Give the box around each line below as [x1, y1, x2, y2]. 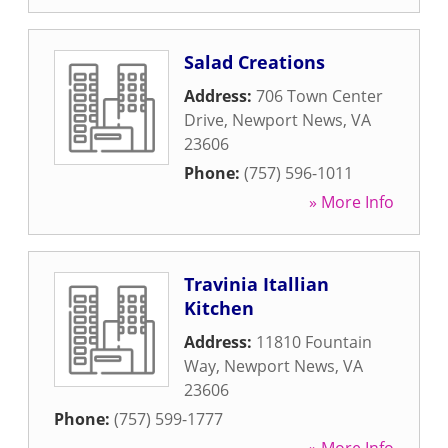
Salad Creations [184, 50, 325, 74]
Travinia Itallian [184, 272, 329, 296]
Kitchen [184, 296, 254, 320]
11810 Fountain [256, 331, 372, 353]
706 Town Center [256, 85, 383, 107]
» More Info [309, 191, 394, 213]
